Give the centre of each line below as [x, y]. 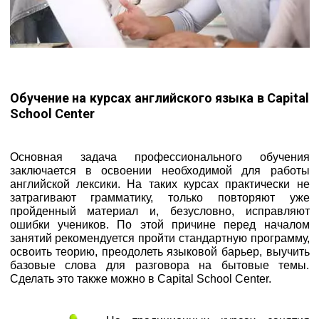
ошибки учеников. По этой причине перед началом [159, 224]
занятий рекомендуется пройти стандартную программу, [159, 238]
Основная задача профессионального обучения [159, 157]
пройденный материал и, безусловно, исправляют [159, 211]
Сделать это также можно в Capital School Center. [140, 278]
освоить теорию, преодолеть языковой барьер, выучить [159, 251]
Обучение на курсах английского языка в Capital [159, 98]
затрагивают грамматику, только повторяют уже [159, 197]
